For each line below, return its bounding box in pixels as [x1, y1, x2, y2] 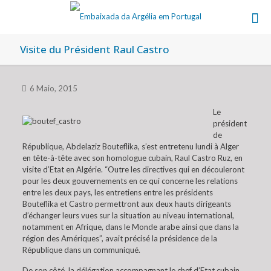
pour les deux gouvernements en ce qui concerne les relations [22, 176, 238, 186]
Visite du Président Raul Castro [20, 42, 169, 56]
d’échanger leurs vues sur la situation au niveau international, [22, 211, 234, 220]
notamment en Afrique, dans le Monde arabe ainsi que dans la [22, 222, 239, 232]
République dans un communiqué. [22, 245, 140, 255]
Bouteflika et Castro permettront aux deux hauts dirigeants [22, 199, 231, 209]
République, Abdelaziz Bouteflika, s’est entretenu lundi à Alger [22, 142, 239, 151]
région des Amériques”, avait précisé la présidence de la [22, 233, 217, 243]
